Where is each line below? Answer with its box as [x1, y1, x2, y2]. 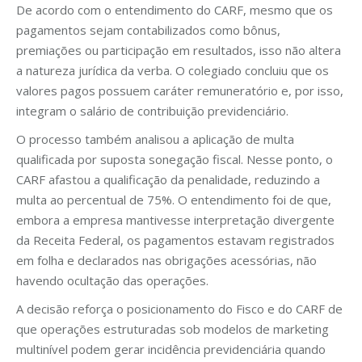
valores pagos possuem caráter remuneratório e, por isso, [16, 82, 343, 99]
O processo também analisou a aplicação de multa [16, 130, 294, 147]
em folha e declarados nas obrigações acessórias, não [16, 251, 317, 268]
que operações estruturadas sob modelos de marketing [16, 320, 329, 337]
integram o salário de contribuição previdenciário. [16, 102, 288, 119]
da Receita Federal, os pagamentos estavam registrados [16, 231, 335, 248]
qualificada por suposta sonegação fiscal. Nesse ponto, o [16, 150, 333, 167]
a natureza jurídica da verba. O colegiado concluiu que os [16, 61, 329, 78]
